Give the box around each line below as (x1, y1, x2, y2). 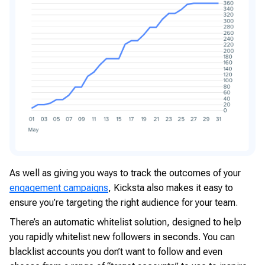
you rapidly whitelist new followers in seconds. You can (9, 231, 235, 243)
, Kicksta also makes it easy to (108, 182, 233, 193)
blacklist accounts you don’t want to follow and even (9, 245, 222, 257)
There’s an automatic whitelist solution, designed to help (9, 216, 241, 228)
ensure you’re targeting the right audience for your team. (9, 196, 238, 208)
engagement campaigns (9, 182, 108, 193)
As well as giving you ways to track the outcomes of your (9, 167, 241, 179)
